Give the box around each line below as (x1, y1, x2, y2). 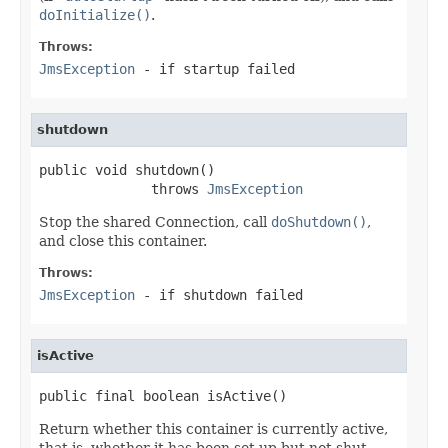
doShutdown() (271, 213, 367, 230)
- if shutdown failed (135, 286, 303, 303)
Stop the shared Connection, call (39, 213, 271, 230)
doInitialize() (39, 6, 151, 23)
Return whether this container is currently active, (39, 420, 388, 437)
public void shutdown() (39, 161, 215, 178)
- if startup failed (135, 60, 295, 77)
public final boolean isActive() (39, 387, 287, 404)
